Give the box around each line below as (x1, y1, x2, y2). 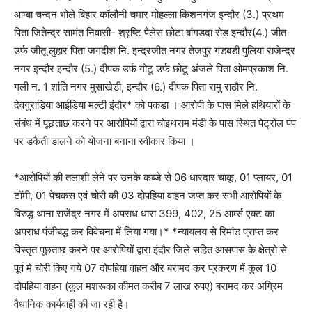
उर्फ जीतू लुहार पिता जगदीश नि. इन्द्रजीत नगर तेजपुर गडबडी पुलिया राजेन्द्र (14, 43, 295, 57)
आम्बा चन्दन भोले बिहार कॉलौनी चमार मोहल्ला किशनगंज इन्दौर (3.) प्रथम (14, 7, 284, 21)
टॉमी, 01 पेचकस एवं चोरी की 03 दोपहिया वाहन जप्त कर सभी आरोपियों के (14, 188, 281, 202)
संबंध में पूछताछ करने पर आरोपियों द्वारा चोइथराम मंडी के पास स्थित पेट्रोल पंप (14, 116, 296, 130)
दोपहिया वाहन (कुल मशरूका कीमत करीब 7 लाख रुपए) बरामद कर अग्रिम (14, 279, 283, 292)
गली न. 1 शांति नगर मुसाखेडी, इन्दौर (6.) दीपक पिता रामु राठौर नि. (14, 79, 258, 93)
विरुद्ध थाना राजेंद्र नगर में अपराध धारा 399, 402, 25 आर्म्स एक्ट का (14, 206, 274, 220)
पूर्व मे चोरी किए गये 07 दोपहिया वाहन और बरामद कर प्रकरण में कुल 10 (14, 260, 276, 274)
